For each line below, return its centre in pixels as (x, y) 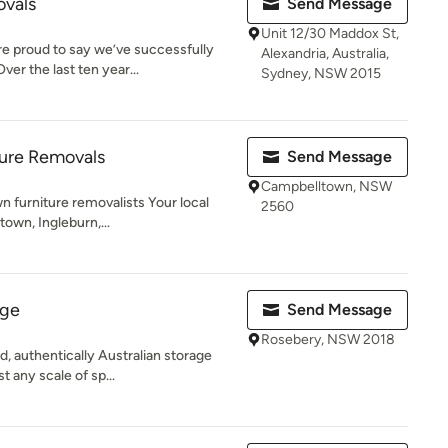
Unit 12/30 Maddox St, (330, 33)
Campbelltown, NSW (326, 186)
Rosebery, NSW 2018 (328, 339)
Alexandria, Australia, (325, 53)
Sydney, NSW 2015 (321, 73)
